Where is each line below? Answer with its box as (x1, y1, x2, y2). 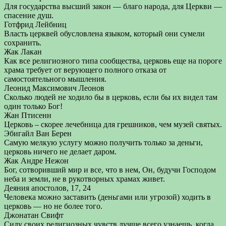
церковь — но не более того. (4, 202, 102, 210)
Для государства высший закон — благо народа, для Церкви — (4, 2, 222, 11)
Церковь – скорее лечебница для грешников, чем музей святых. (4, 120, 222, 129)
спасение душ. (4, 11, 53, 20)
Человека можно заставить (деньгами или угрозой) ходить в (4, 193, 211, 201)
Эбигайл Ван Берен (4, 129, 72, 138)
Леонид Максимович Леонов (4, 84, 104, 92)
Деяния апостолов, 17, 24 (4, 184, 91, 192)
